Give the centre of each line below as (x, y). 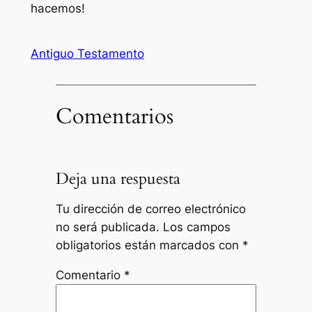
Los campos (196, 227)
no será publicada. (107, 227)
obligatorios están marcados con (149, 245)
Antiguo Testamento (87, 54)
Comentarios (114, 116)
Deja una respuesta (118, 179)
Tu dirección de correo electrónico (150, 209)
